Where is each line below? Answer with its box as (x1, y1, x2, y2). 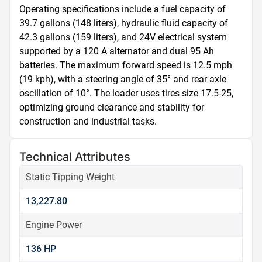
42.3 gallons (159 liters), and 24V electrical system (19, 32, 227, 43)
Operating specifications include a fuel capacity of (19, 4, 226, 15)
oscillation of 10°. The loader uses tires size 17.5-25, (19, 88, 233, 99)
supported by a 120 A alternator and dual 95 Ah (19, 46, 214, 57)
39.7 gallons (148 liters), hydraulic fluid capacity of (19, 18, 228, 29)
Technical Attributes (19, 150, 130, 164)
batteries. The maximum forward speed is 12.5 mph (19, 60, 232, 71)
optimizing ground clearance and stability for (19, 102, 204, 113)
